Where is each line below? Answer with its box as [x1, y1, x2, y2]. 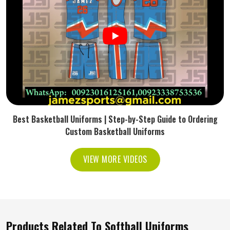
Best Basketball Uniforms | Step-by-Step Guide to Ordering [12, 113, 218, 125]
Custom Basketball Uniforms [65, 125, 165, 138]
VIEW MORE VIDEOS [83, 153, 147, 165]
